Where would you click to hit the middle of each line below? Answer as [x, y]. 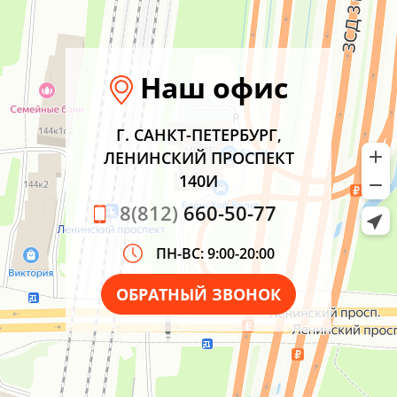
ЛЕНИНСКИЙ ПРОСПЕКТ [198, 157]
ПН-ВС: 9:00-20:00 [215, 253]
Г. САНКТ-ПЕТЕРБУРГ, [198, 134]
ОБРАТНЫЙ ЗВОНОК [198, 294]
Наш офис [210, 87]
